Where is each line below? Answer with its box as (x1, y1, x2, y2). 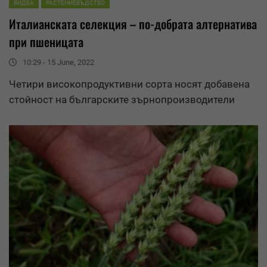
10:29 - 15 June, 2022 (23, 57, 94, 67)
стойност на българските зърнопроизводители (9, 93, 235, 105)
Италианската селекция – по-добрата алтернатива (9, 14, 257, 33)
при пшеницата (9, 32, 83, 51)
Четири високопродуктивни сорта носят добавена (9, 77, 250, 90)
